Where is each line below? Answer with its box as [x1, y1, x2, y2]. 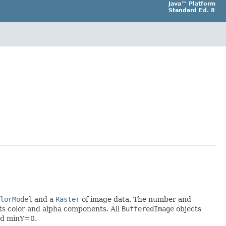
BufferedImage [122, 204, 174, 213]
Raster [55, 195, 80, 203]
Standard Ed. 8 [168, 7, 215, 14]
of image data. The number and [80, 195, 191, 203]
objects [174, 204, 201, 213]
